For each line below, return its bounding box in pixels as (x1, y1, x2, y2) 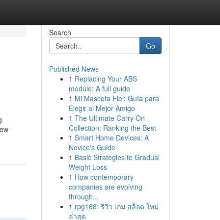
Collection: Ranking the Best (68, 123, 156, 133)
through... (68, 192, 99, 201)
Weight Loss (68, 162, 107, 172)
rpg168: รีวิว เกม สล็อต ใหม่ (74, 201, 159, 211)
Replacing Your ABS (74, 74, 137, 83)
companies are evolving (68, 182, 142, 192)
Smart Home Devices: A (74, 133, 149, 142)
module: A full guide (68, 83, 130, 93)
